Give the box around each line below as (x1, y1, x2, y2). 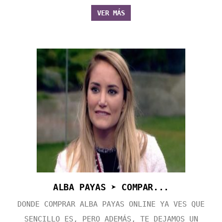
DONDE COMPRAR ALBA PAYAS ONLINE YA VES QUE (17, 200, 205, 209)
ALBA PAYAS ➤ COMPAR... (53, 182, 169, 193)
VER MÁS (97, 9, 125, 17)
